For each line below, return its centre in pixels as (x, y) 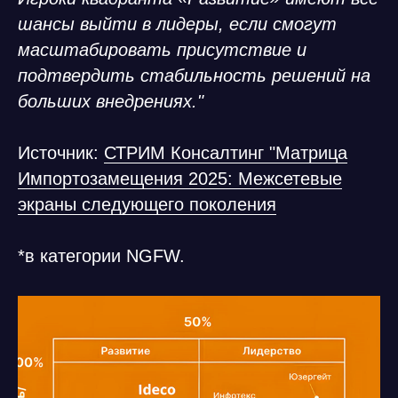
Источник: (61, 153)
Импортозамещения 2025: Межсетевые (180, 179)
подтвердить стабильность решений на (194, 76)
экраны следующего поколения (147, 204)
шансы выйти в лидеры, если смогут (177, 24)
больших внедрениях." (111, 101)
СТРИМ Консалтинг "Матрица (226, 153)
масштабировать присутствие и (162, 50)
